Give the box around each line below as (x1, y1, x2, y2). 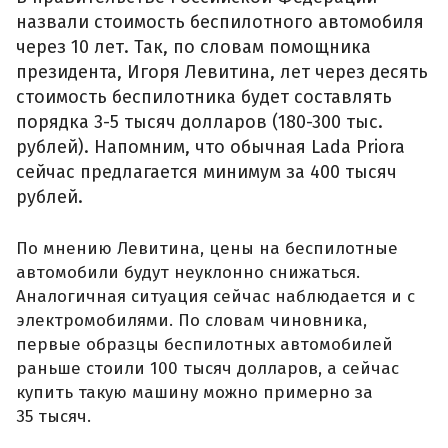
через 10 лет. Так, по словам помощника (16, 36, 371, 59)
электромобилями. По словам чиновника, (16, 310, 367, 332)
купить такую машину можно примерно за (16, 382, 373, 404)
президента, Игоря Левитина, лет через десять (16, 61, 428, 84)
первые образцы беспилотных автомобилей (16, 334, 393, 356)
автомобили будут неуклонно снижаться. (16, 262, 360, 284)
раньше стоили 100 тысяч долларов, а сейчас (16, 358, 399, 380)
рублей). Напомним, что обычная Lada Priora (16, 136, 405, 159)
